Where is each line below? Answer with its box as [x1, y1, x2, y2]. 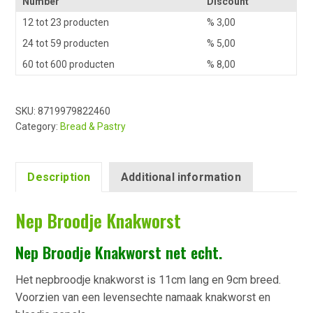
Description [27, 170, 91, 184]
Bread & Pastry [60, 120, 126, 132]
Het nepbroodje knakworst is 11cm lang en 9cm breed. [15, 273, 282, 287]
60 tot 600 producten [22, 58, 115, 70]
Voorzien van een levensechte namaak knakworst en [15, 291, 271, 305]
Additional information [121, 170, 241, 184]
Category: [15, 120, 61, 132]
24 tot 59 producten [22, 37, 110, 49]
